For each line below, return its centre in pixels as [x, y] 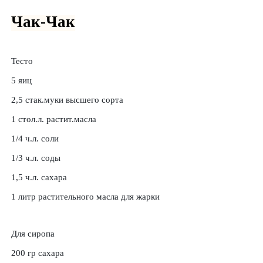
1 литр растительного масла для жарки [85, 196]
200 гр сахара [38, 253]
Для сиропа [33, 233]
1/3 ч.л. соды [36, 158]
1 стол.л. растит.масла [54, 119]
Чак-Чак [43, 21]
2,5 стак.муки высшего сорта [67, 100]
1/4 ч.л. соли [35, 138]
